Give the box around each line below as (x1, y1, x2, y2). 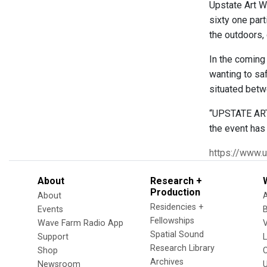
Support (38, 232, 69, 242)
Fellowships (150, 216, 194, 226)
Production (150, 187, 200, 198)
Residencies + (150, 202, 204, 212)
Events (38, 204, 63, 215)
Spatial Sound (150, 229, 204, 240)
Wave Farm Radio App (38, 218, 123, 228)
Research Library (150, 243, 215, 253)
